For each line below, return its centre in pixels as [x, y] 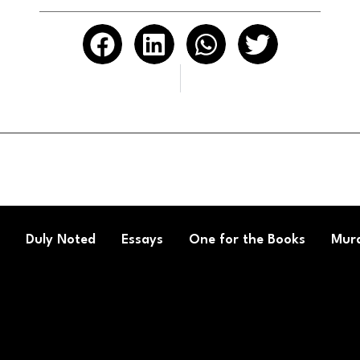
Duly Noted [61, 240]
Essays [143, 240]
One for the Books [247, 240]
